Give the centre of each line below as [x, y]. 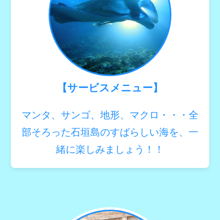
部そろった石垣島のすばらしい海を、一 [110, 132]
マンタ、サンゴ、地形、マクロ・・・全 [110, 115]
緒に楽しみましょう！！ [110, 149]
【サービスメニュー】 [110, 87]
